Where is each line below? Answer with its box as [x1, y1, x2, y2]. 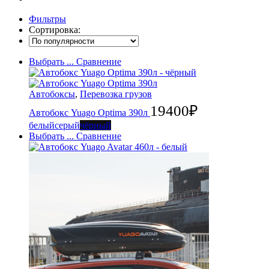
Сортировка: [29, 24, 80, 35]
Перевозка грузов [80, 88, 152, 99]
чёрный [80, 119, 111, 130]
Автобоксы [29, 88, 75, 99]
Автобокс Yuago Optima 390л [29, 107, 150, 118]
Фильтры [29, 13, 66, 24]
